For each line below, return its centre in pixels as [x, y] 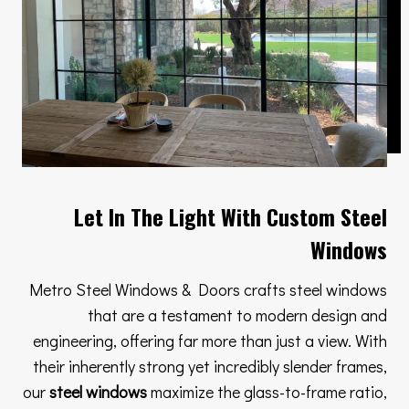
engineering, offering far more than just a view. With [210, 341]
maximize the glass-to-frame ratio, [267, 392]
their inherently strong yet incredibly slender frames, [210, 367]
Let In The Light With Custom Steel [231, 217]
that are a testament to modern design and [237, 315]
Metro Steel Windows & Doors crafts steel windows [208, 290]
